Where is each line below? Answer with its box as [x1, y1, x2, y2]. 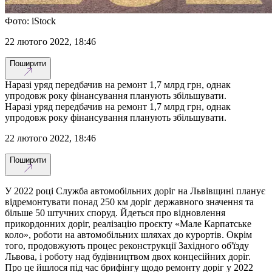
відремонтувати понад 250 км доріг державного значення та [5, 196, 254, 207]
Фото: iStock [5, 15, 56, 26]
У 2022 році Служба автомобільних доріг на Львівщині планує [5, 185, 265, 196]
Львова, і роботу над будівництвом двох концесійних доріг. [5, 251, 251, 262]
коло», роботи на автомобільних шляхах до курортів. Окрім [5, 229, 252, 240]
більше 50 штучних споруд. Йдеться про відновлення [5, 207, 225, 218]
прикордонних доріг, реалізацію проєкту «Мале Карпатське [5, 218, 251, 229]
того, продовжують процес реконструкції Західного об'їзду [5, 240, 249, 251]
